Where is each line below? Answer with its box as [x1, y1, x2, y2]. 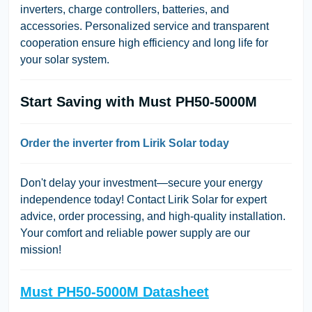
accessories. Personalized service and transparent [20, 19, 269, 32]
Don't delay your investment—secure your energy [20, 176, 263, 189]
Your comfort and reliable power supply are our [20, 226, 250, 239]
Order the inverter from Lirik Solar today [20, 136, 229, 149]
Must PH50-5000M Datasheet [20, 283, 209, 299]
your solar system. [20, 53, 109, 65]
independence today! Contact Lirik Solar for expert [20, 193, 267, 205]
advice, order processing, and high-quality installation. [20, 210, 286, 222]
